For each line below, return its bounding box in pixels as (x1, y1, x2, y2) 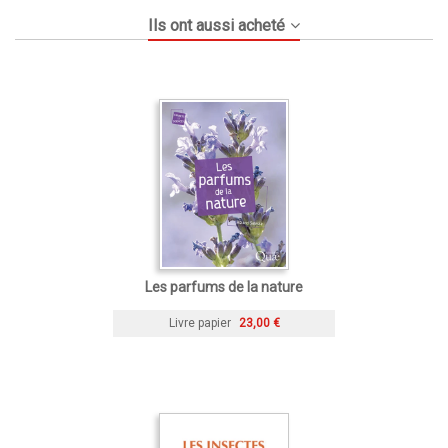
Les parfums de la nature (145, 279, 303, 296)
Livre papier (168, 316, 231, 331)
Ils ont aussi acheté (148, 16, 286, 36)
